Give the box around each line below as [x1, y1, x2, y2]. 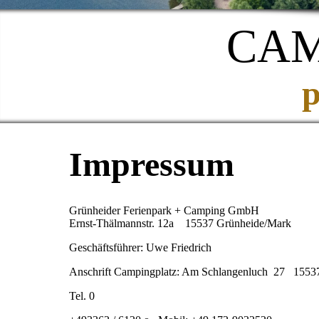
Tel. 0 [69, 290, 95, 303]
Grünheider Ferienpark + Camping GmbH [69, 204, 259, 217]
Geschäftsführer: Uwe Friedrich [69, 241, 211, 254]
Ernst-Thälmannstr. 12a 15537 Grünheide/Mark [69, 217, 291, 230]
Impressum [69, 145, 234, 183]
